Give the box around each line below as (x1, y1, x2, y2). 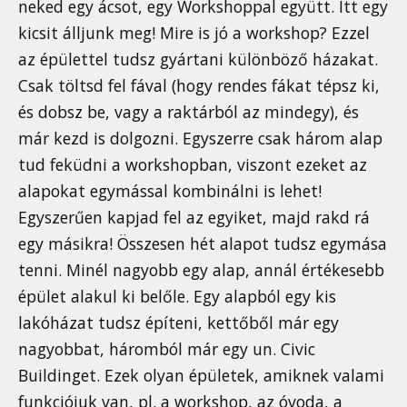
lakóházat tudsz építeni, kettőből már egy (18, 312, 339, 334)
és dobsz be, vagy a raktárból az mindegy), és (18, 101, 359, 124)
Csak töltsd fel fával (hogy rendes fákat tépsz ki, (18, 74, 380, 97)
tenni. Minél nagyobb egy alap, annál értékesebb (18, 259, 384, 282)
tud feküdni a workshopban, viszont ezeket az (18, 154, 367, 176)
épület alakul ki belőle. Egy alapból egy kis (18, 285, 336, 308)
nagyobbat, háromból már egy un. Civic (18, 338, 315, 361)
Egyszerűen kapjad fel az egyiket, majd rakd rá (18, 206, 370, 229)
